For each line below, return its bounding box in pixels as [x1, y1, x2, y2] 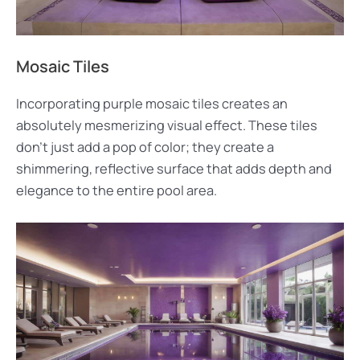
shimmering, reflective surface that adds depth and [16, 159, 332, 178]
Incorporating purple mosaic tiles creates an [16, 94, 288, 112]
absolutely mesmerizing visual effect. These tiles [16, 116, 317, 134]
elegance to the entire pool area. [16, 181, 217, 199]
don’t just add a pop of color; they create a [16, 137, 274, 156]
